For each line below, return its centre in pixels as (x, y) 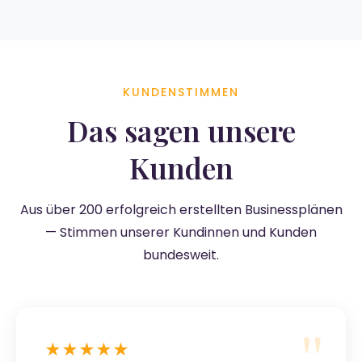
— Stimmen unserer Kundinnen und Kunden (181, 232)
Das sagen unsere (181, 130)
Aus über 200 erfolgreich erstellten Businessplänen (181, 209)
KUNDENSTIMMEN (181, 92)
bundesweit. (181, 255)
